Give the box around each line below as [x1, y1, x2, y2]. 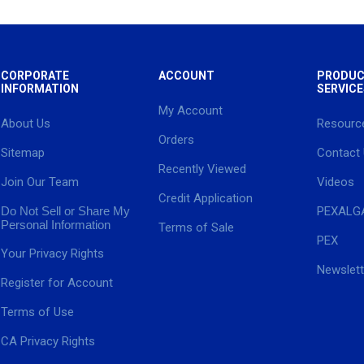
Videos [316, 175, 354, 189]
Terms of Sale [158, 220, 235, 235]
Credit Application [158, 191, 253, 206]
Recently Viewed [158, 162, 247, 176]
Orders [158, 132, 195, 147]
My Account [158, 103, 223, 118]
